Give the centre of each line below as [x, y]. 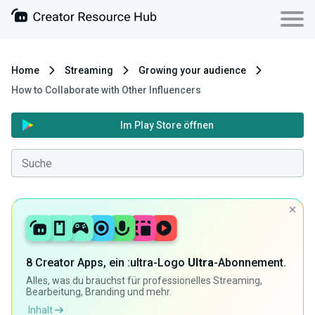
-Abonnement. [250, 263]
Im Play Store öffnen [167, 125]
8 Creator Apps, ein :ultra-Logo [107, 263]
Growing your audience [192, 70]
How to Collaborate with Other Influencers [106, 90]
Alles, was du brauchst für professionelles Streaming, [144, 281]
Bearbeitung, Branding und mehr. [99, 292]
